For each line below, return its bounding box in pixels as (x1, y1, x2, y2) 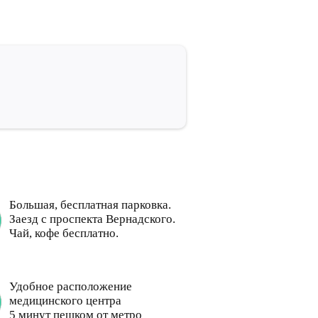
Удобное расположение (9, 280, 132, 293)
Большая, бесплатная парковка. (9, 198, 171, 212)
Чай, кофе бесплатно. (9, 226, 119, 240)
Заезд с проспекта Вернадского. (9, 212, 175, 226)
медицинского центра (9, 294, 121, 307)
